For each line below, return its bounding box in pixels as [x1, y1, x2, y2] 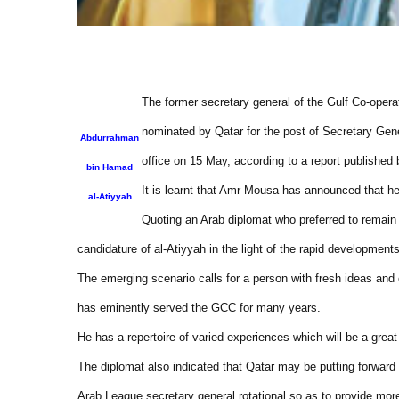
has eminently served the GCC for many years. [77, 301, 321, 314]
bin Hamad [86, 162, 133, 172]
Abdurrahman [80, 133, 139, 142]
